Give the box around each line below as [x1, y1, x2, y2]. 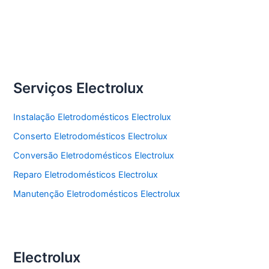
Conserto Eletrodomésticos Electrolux [13, 131, 168, 142]
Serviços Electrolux [13, 79, 144, 97]
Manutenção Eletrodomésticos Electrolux [13, 188, 181, 199]
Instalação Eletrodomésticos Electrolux [13, 112, 172, 123]
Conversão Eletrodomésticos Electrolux [13, 150, 175, 162]
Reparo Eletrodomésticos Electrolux [13, 169, 159, 180]
